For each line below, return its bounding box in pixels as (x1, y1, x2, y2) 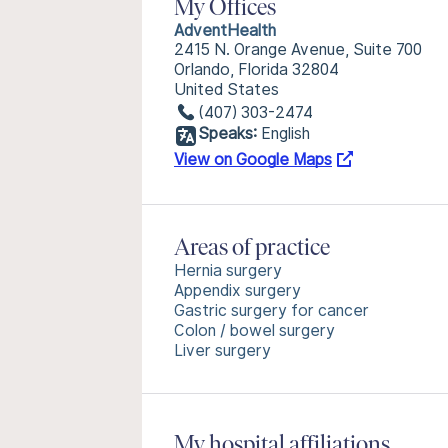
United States (174, 80, 279, 99)
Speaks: (198, 124, 257, 143)
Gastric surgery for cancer (174, 301, 369, 320)
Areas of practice (174, 237, 330, 261)
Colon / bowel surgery (174, 321, 335, 340)
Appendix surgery (174, 281, 301, 300)
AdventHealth (174, 21, 276, 40)
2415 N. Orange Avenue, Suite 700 (174, 40, 422, 59)
